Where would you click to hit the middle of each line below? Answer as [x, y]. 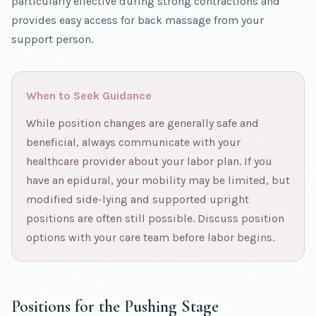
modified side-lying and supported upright [138, 200]
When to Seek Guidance [89, 96]
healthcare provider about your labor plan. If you [149, 162]
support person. [52, 39]
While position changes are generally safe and [142, 123]
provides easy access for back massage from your [138, 20]
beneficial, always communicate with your [133, 142]
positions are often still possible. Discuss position [155, 219]
